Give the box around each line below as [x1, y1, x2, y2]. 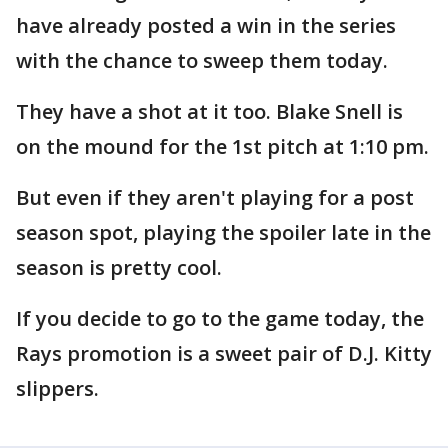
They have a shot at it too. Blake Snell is [16, 98, 403, 126]
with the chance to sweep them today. [16, 47, 393, 75]
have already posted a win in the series [16, 12, 396, 40]
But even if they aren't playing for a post [16, 184, 414, 212]
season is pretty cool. [16, 254, 222, 282]
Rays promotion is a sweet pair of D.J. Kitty [16, 340, 432, 368]
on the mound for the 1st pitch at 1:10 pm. [16, 133, 429, 161]
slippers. [16, 375, 104, 403]
